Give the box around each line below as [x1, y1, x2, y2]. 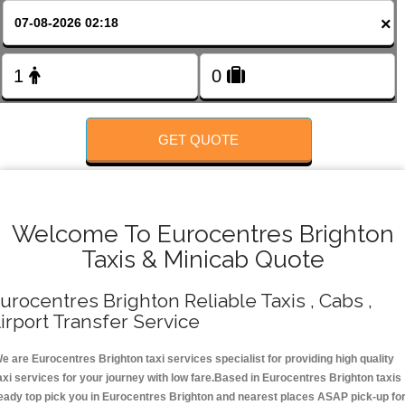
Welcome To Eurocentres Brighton [11, 220, 394, 249]
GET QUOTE [158, 131, 240, 147]
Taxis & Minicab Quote [80, 245, 325, 274]
